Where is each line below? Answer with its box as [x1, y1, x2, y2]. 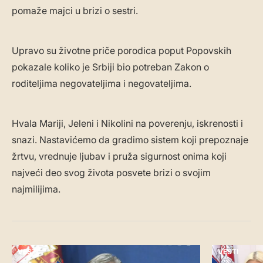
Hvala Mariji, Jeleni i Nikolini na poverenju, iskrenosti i [12, 117, 243, 130]
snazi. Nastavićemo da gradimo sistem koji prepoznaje [12, 134, 248, 146]
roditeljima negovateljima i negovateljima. [12, 77, 191, 90]
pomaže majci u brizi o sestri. [12, 5, 138, 17]
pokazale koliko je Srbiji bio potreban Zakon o [12, 61, 209, 73]
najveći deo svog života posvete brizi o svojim [12, 167, 211, 179]
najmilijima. [12, 183, 60, 195]
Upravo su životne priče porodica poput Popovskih [12, 45, 231, 57]
